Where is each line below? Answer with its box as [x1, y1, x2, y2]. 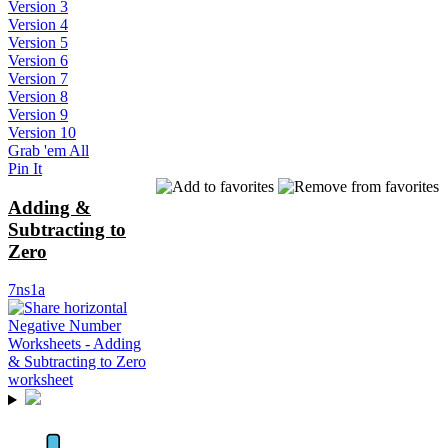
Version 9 [8, 105, 68, 123]
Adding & [8, 196, 91, 218]
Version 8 [8, 87, 68, 105]
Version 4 [8, 15, 68, 33]
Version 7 [8, 69, 68, 87]
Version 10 [8, 123, 76, 141]
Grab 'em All [8, 141, 89, 159]
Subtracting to [8, 218, 126, 240]
